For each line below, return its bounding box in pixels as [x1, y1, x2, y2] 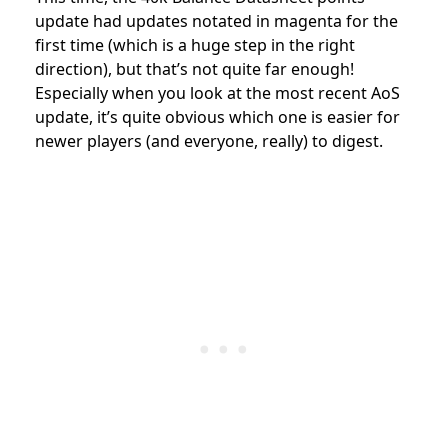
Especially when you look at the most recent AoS [35, 81, 400, 104]
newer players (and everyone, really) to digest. [35, 129, 383, 152]
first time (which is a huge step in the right [35, 33, 355, 56]
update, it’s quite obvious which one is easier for [35, 105, 400, 128]
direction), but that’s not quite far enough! [35, 57, 354, 80]
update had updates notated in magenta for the [35, 9, 398, 32]
